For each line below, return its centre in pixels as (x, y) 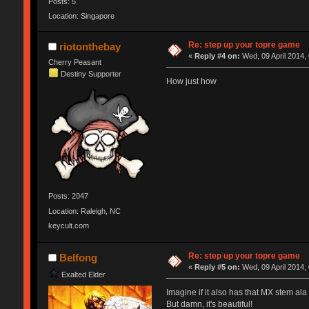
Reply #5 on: (218, 267)
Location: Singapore (81, 16)
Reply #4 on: (218, 56)
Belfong (79, 258)
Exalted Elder (83, 274)
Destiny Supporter (91, 73)
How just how (191, 82)
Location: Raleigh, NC (84, 211)
